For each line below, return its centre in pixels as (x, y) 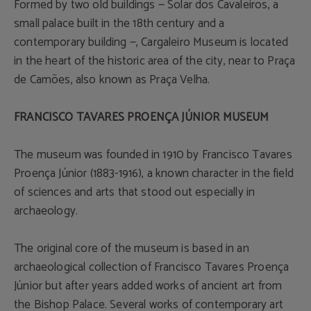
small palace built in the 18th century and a (119, 24)
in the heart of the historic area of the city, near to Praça (155, 61)
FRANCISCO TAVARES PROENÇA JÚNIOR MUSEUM (142, 117)
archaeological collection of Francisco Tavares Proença (152, 267)
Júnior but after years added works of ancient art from (148, 286)
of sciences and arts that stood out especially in (135, 192)
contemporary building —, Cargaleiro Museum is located (151, 42)
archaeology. (46, 211)
